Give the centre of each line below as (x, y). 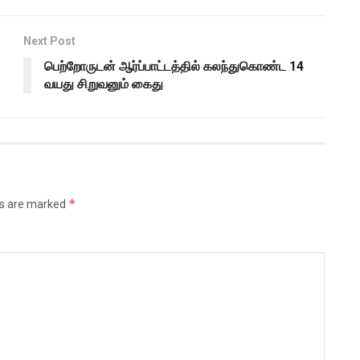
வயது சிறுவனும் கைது (104, 84)
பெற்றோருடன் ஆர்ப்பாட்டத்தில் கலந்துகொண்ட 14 (174, 67)
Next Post (49, 41)
